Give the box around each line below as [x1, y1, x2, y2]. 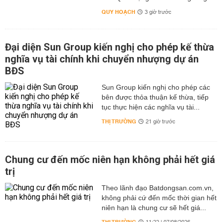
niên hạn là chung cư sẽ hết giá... [101, 204, 206, 212]
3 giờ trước [144, 7, 171, 17]
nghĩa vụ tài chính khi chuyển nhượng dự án [5, 53, 199, 65]
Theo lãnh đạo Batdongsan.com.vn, [101, 184, 214, 192]
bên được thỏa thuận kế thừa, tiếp [101, 93, 209, 101]
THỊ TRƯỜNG [101, 116, 136, 127]
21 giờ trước [145, 117, 175, 127]
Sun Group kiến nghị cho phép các [101, 83, 210, 91]
